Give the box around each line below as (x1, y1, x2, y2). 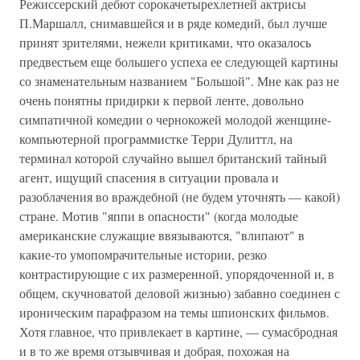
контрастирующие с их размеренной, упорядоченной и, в (19, 265, 334, 282)
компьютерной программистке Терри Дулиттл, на (19, 130, 292, 147)
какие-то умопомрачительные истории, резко (19, 246, 267, 263)
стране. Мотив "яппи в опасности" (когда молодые (19, 207, 298, 224)
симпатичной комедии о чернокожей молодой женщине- (19, 111, 331, 128)
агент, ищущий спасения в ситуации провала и (19, 169, 279, 186)
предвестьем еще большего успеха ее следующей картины (19, 53, 338, 70)
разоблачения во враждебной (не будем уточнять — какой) (19, 188, 340, 205)
